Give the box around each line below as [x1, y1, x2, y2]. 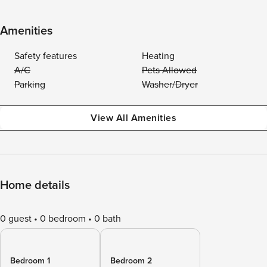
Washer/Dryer [142, 79, 198, 91]
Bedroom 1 [10, 256, 50, 266]
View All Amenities [91, 112, 176, 124]
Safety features [14, 50, 77, 62]
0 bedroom [40, 213, 86, 225]
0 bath [94, 213, 121, 225]
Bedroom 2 [110, 256, 152, 266]
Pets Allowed [142, 64, 197, 76]
